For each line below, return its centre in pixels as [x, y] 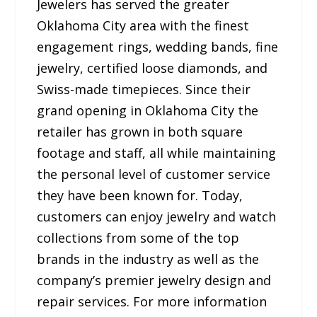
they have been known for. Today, [140, 195]
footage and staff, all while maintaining [157, 152]
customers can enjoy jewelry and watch [157, 216]
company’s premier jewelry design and [154, 280]
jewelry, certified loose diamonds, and [152, 68]
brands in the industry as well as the [148, 259]
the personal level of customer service [154, 174]
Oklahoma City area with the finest [143, 25]
